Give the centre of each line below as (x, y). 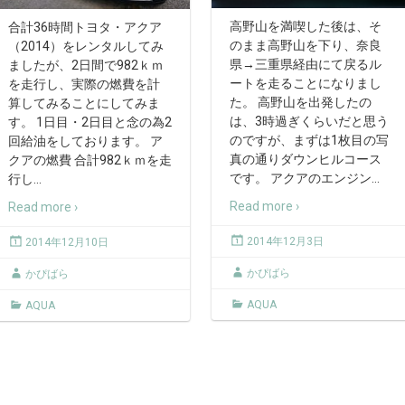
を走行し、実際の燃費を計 (84, 84)
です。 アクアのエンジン (301, 178)
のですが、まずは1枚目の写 (309, 140)
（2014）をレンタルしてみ (86, 46)
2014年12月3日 (285, 241)
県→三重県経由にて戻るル (306, 64)
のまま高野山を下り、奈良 (306, 45)
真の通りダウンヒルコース (306, 159)
